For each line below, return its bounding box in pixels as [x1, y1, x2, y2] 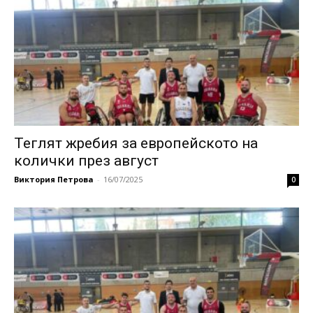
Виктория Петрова [14, 173, 94, 184]
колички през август [14, 152, 159, 169]
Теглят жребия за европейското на [14, 134, 258, 152]
